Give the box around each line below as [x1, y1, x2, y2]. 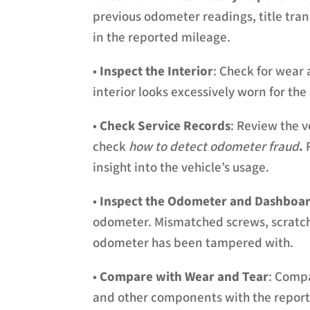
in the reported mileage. [93, 28, 231, 46]
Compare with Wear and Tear [100, 268, 269, 286]
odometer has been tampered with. [93, 234, 294, 252]
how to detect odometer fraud [129, 138, 300, 156]
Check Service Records [100, 117, 231, 135]
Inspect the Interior [100, 62, 214, 80]
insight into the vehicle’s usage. [93, 158, 270, 176]
